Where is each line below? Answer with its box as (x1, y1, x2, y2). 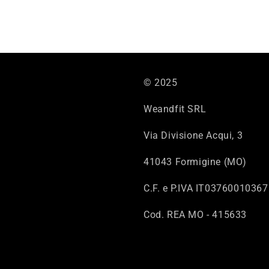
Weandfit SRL (144, 103, 207, 115)
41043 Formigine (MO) (144, 156, 247, 168)
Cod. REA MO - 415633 (144, 209, 247, 220)
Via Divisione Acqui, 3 (144, 130, 243, 141)
